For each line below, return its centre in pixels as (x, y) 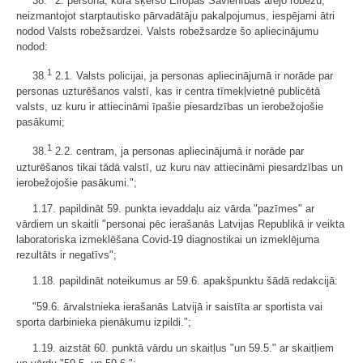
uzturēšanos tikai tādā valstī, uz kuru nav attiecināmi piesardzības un (179, 167)
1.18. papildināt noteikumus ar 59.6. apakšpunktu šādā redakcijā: (185, 280)
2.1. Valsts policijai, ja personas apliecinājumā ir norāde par (192, 76)
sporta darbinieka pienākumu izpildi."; (104, 322)
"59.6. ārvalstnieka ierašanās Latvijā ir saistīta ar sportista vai (177, 306)
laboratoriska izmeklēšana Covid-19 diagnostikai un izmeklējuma (168, 239)
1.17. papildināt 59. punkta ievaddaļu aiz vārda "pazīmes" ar (173, 208)
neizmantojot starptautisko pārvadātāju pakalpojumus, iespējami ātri (175, 16)
